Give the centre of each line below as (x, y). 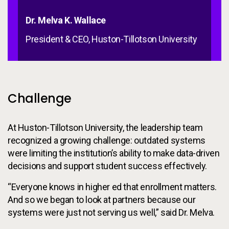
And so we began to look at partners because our (102, 200)
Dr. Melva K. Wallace (66, 20)
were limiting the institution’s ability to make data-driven (114, 153)
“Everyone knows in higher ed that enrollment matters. (112, 187)
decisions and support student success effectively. (108, 166)
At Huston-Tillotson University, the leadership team (105, 128)
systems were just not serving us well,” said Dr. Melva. (111, 212)
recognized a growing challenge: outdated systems (107, 140)
